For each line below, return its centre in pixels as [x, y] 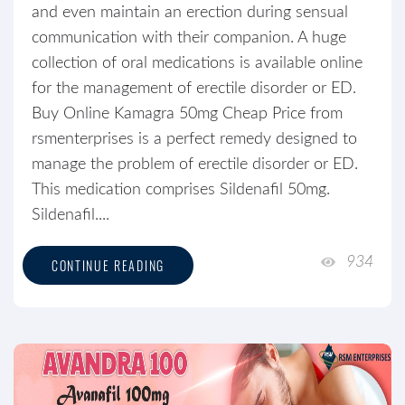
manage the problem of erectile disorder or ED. [195, 165]
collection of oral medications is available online [197, 63]
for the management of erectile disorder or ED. [194, 89]
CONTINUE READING [108, 265]
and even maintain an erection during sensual [190, 13]
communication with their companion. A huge [189, 38]
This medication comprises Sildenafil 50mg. [183, 190]
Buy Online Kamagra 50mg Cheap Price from [187, 114]
